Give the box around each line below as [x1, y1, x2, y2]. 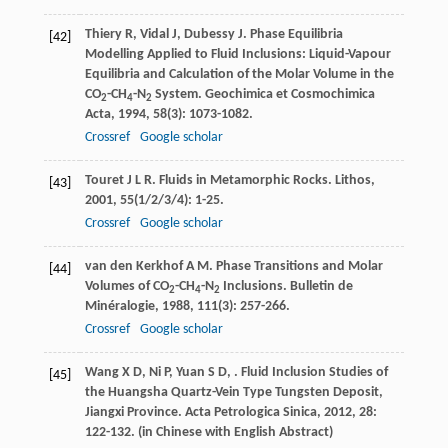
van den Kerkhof [84, 259, 183, 275]
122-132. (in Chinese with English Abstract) [84, 425, 333, 441]
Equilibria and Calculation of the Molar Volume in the [84, 67, 394, 83]
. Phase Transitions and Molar [208, 259, 383, 275]
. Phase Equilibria [242, 27, 343, 43]
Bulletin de [289, 279, 353, 295]
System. [151, 87, 205, 103]
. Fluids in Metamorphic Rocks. [151, 173, 335, 189]
